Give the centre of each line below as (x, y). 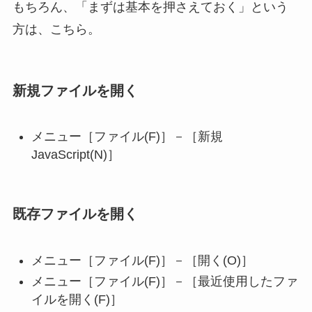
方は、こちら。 (56, 29)
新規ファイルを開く (75, 90)
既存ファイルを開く (75, 214)
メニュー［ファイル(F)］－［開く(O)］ (142, 260)
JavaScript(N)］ (75, 155)
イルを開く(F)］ (77, 300)
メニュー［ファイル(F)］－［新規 (127, 137)
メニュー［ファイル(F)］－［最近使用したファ (164, 282)
